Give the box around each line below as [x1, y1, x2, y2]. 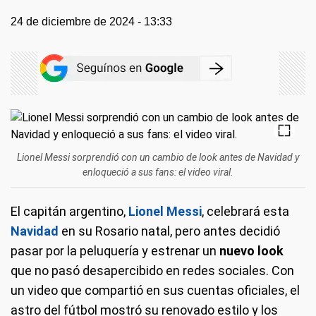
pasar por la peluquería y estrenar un [11, 243, 219, 258]
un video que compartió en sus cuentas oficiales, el [11, 283, 300, 298]
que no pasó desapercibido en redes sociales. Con [11, 263, 294, 278]
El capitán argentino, [11, 204, 128, 219]
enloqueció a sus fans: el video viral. [83, 166, 233, 178]
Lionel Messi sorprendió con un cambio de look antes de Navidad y [17, 152, 299, 163]
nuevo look [219, 243, 284, 258]
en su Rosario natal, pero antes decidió [59, 224, 280, 238]
